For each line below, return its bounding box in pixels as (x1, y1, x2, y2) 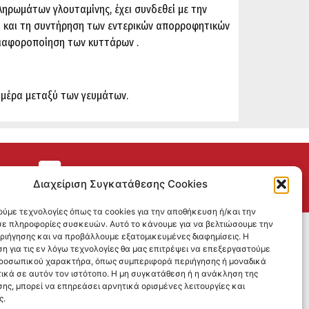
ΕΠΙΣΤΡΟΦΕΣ (88, 166, 181, 187)
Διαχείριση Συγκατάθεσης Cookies (33, 177, 208, 190)
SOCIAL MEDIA (58, 223, 157, 245)
